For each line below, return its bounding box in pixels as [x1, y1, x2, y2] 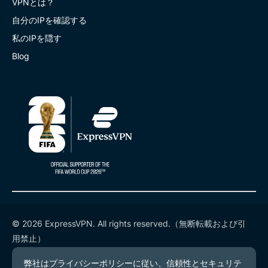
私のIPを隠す [12, 32, 62, 43]
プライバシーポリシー [12, 248, 96, 258]
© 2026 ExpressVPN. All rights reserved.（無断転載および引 [12, 218, 246, 229]
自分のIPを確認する [12, 14, 87, 25]
